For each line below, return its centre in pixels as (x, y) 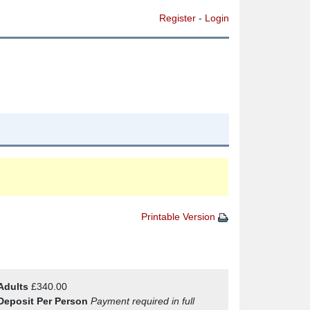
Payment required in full (142, 301)
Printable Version (180, 217)
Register (177, 18)
